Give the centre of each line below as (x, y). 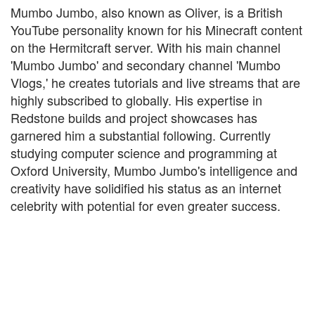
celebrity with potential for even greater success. (146, 205)
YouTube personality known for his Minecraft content (156, 30)
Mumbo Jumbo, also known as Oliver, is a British (147, 12)
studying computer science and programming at (144, 153)
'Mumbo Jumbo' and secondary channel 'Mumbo (146, 65)
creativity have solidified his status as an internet (146, 188)
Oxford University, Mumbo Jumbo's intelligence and (154, 170)
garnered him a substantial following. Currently (141, 135)
